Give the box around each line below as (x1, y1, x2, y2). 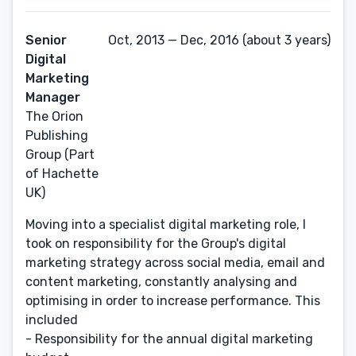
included (25, 312, 78, 327)
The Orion (25, 109, 83, 124)
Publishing (25, 128, 88, 143)
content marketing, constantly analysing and (25, 274, 297, 289)
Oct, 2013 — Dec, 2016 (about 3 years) (108, 33, 331, 48)
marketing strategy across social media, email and (25, 255, 325, 270)
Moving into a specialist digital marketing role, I (25, 217, 306, 232)
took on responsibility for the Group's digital (25, 236, 286, 251)
